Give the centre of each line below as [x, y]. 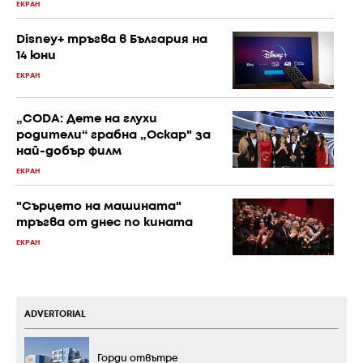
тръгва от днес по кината [105, 222]
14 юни [36, 56]
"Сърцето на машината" [99, 206]
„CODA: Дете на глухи [87, 119]
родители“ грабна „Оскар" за [113, 135]
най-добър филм [69, 151]
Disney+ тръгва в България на [112, 40]
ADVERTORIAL [55, 315]
